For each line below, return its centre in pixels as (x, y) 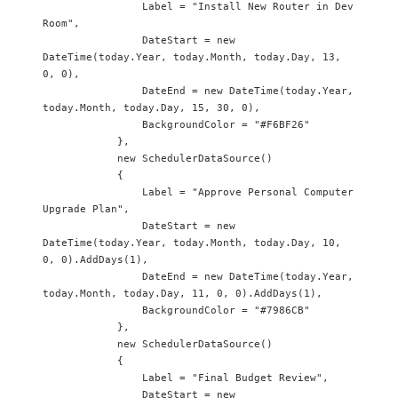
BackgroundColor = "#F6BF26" (92, 125)
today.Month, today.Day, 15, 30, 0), (151, 108)
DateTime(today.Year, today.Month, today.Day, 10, (192, 243)
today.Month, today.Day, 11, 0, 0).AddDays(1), (183, 294)
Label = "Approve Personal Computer (92, 192)
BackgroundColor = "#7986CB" (92, 310)
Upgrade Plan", (86, 209)
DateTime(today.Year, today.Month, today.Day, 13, (192, 57)
